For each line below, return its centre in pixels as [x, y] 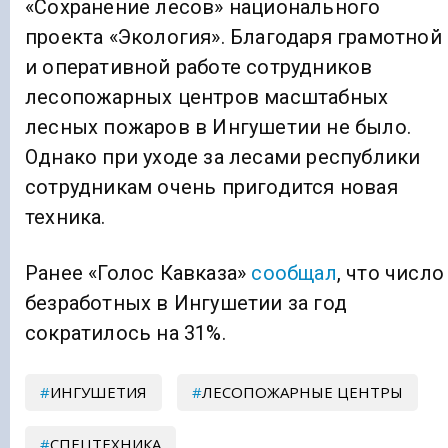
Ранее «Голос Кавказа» [138, 272]
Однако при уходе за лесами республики [223, 156]
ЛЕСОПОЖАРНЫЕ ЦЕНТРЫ [302, 391]
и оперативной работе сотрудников [199, 66]
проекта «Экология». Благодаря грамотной [233, 36]
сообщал [294, 272]
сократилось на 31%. [125, 332]
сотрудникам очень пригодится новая [211, 186]
